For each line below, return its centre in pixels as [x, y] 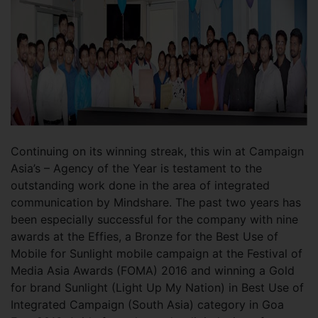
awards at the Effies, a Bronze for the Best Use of [144, 236]
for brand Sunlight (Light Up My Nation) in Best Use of [157, 287]
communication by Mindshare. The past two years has [156, 202]
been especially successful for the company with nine [154, 219]
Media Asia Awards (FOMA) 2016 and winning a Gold [153, 270]
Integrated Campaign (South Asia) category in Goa [147, 305]
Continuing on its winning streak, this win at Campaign [157, 151]
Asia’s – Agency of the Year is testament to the [136, 168]
